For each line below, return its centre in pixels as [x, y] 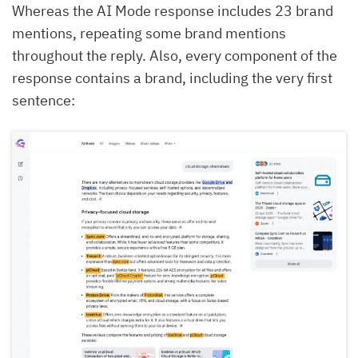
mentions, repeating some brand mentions [149, 34]
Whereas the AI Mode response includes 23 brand [173, 11]
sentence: [44, 101]
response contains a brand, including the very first [172, 78]
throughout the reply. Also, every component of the [175, 56]
